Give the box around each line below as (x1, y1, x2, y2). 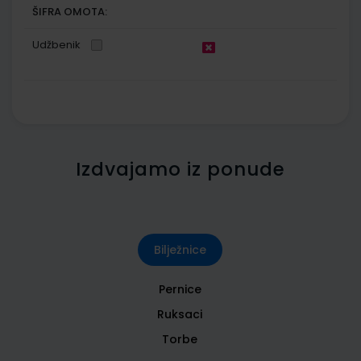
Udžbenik (32, 36, 81, 52)
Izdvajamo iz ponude (76, 156, 285, 182)
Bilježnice (153, 241, 206, 258)
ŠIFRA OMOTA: (32, 3, 107, 19)
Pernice (158, 280, 201, 297)
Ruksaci (157, 305, 202, 322)
